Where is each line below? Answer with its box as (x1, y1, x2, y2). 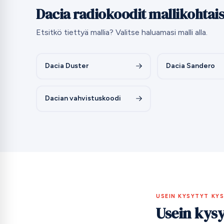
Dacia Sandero (165, 61, 215, 70)
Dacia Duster (44, 61, 88, 70)
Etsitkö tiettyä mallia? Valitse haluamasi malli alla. (36, 27, 207, 37)
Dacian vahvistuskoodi (44, 94, 121, 103)
